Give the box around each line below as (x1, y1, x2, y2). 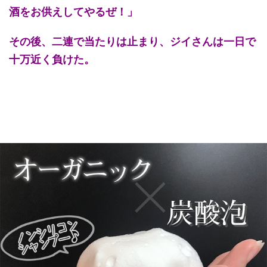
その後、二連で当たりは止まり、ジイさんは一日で (9, 35, 256, 48)
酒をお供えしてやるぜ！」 (9, 5, 138, 18)
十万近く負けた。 (9, 52, 95, 66)
